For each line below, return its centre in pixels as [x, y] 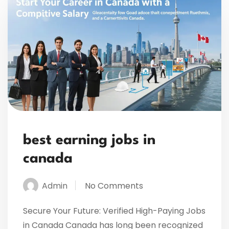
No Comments [114, 186]
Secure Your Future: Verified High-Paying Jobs [114, 211]
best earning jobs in [89, 140]
